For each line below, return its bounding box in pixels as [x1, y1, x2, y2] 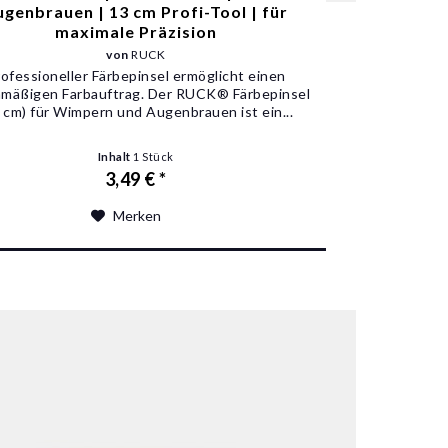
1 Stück [133, 150, 174, 164]
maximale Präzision [54, 22, 217, 42]
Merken [112, 207, 161, 225]
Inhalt [97, 150, 134, 164]
